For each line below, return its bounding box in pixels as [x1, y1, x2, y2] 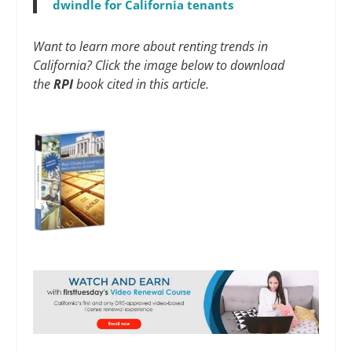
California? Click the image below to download [33, 56, 285, 74]
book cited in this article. [76, 75, 210, 93]
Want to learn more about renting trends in [33, 37, 269, 55]
